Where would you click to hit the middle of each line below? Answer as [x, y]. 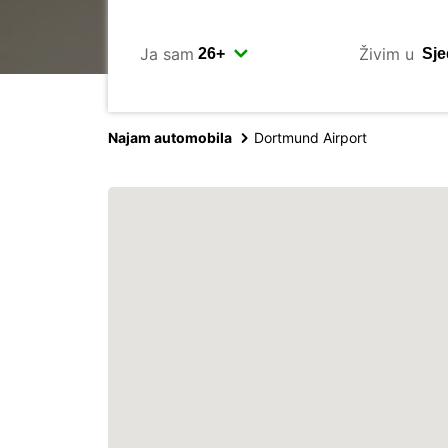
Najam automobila [170, 137]
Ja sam [167, 53]
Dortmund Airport [310, 137]
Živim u [386, 53]
